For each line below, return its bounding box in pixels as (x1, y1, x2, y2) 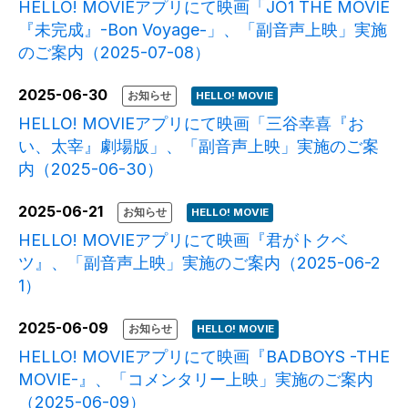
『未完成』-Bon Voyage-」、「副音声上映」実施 (18, 19, 387, 39)
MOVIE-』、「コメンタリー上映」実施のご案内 (18, 370, 373, 390)
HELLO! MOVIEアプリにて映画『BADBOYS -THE (18, 347, 390, 367)
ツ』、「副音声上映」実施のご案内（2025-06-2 (18, 252, 381, 272)
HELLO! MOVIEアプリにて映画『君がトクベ (18, 229, 348, 250)
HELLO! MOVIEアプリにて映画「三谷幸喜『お (18, 113, 364, 133)
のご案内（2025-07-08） (18, 42, 210, 62)
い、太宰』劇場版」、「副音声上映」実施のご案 (18, 136, 379, 156)
